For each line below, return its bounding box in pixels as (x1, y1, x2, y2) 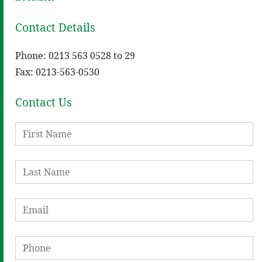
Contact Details (15, 20, 95, 35)
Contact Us (15, 95, 72, 110)
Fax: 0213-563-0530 (15, 65, 99, 78)
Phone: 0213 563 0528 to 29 (15, 49, 135, 62)
